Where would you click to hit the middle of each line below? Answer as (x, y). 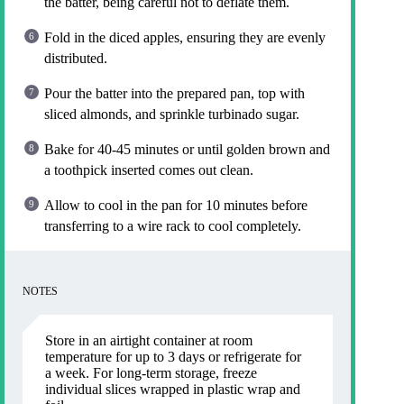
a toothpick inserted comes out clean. (149, 170)
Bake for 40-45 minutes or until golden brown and (187, 149)
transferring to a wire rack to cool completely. (173, 225)
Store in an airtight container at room (149, 340)
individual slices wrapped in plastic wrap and (173, 389)
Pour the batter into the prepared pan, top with (174, 93)
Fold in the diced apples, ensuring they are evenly (185, 37)
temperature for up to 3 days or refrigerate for (173, 356)
